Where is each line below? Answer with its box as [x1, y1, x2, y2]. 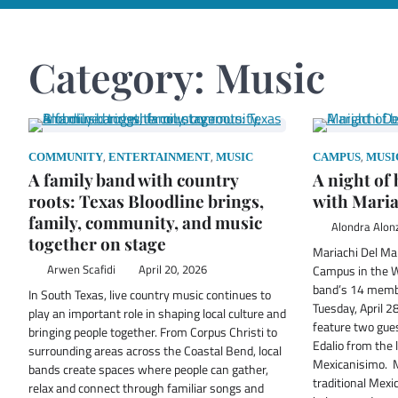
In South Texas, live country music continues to [28, 284, 271, 305]
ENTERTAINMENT [108, 150, 211, 163]
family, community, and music [28, 210, 262, 234]
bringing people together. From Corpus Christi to [28, 322, 277, 342]
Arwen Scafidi [46, 260, 115, 278]
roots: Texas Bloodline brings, [28, 188, 264, 212]
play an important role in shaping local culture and [28, 303, 286, 323]
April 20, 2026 [138, 260, 207, 278]
